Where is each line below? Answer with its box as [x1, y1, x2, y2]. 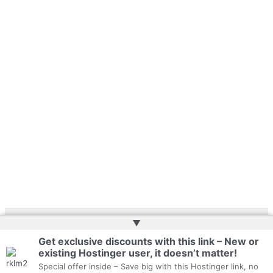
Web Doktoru [130, 230, 180, 241]
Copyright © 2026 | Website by [5, 230, 130, 241]
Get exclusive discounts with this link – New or [38, 235, 260, 247]
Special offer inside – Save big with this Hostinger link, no [38, 261, 259, 271]
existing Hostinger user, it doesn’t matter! [38, 247, 238, 259]
